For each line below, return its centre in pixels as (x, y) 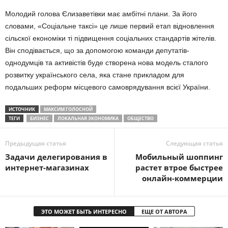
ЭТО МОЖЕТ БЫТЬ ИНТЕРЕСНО (84, 212)
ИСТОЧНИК (22, 109)
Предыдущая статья (36, 144)
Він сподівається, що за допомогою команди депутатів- (97, 51)
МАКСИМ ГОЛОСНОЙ (68, 109)
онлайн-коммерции (182, 178)
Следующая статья (194, 144)
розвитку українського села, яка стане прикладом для (95, 75)
